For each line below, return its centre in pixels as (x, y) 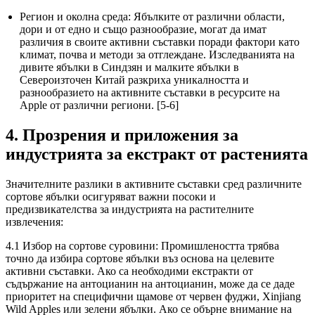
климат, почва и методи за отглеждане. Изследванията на (157, 55)
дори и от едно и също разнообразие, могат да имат (143, 30)
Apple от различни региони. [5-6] (99, 105)
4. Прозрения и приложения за (122, 135)
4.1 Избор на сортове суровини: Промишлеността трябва (142, 246)
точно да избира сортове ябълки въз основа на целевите (140, 259)
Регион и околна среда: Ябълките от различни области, (152, 17)
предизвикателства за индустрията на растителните (130, 210)
